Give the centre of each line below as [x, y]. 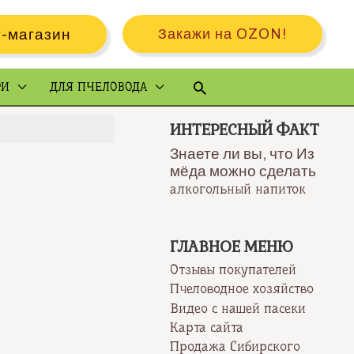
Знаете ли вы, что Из [243, 153]
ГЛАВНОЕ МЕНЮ [232, 247]
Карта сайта [207, 327]
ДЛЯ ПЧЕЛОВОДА [98, 87]
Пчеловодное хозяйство [242, 289]
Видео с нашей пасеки [238, 308]
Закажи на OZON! [222, 34]
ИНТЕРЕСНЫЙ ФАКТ [245, 130]
